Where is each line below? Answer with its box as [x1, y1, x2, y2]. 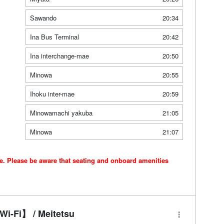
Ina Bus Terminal [29, 31, 79, 41]
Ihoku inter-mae [29, 88, 74, 98]
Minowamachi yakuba [29, 107, 92, 117]
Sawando [29, 12, 56, 22]
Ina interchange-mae [29, 50, 89, 60]
